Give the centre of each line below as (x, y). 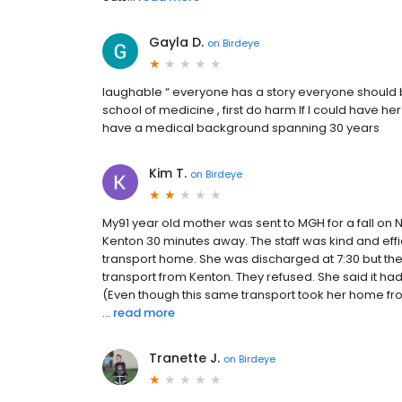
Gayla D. (176, 43)
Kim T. (168, 174)
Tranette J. (184, 358)
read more (144, 313)
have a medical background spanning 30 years (241, 128)
